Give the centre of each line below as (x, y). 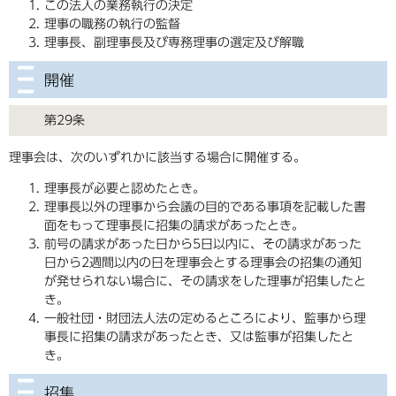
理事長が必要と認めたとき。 (125, 189)
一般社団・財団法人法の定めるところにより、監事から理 (205, 319)
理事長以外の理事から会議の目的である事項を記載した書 (205, 207)
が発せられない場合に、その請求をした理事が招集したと (205, 282)
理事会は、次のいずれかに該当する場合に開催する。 (157, 158)
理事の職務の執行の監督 (112, 24)
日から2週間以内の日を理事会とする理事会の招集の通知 (203, 263)
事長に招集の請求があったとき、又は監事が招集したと (199, 337)
